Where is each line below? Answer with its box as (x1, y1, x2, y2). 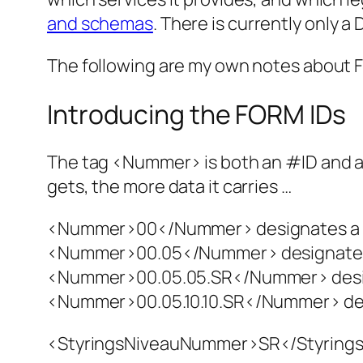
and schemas (47, 11, 153, 36)
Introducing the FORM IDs (47, 96, 346, 132)
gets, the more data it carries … (47, 174, 292, 199)
